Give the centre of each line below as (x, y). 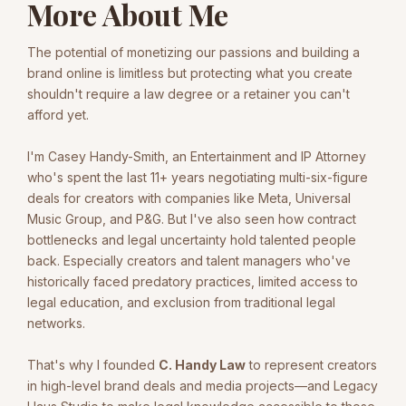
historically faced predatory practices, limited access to (193, 281)
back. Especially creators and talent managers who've (189, 261)
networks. (56, 323)
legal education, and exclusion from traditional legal (181, 302)
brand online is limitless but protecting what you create (190, 73)
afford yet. (58, 115)
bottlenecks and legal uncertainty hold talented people (192, 240)
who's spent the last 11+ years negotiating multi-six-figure (198, 177)
